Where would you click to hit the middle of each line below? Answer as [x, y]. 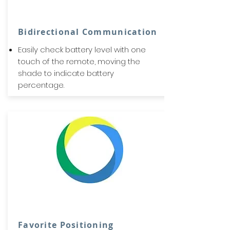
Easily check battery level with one [82, 50]
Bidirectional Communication [88, 32]
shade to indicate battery [66, 73]
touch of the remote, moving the [79, 61]
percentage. [41, 85]
